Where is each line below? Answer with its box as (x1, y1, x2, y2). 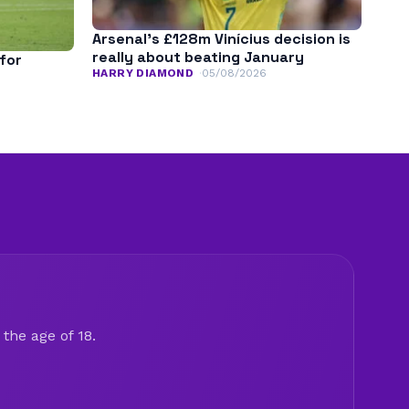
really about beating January (92, 47, 304, 68)
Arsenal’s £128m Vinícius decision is (92, 29, 351, 49)
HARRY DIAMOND (92, 67, 194, 80)
